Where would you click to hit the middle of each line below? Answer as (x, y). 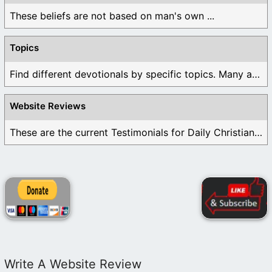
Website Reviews (48, 106)
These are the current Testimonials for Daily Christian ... (258, 132)
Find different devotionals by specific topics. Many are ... (256, 74)
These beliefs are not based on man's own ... (112, 15)
